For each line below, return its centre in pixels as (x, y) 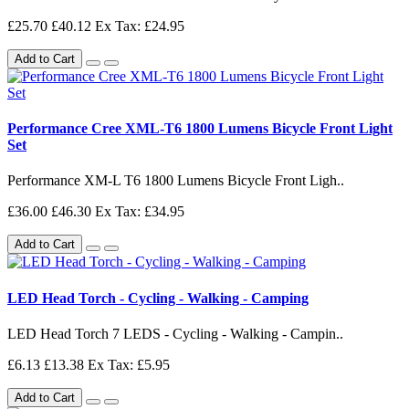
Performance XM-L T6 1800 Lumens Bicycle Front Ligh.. (176, 181)
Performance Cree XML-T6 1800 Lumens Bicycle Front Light (200, 129)
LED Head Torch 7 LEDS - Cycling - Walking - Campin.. (175, 333)
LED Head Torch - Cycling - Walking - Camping (158, 298)
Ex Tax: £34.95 (140, 212)
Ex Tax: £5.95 (129, 364)
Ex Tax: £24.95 (140, 26)
